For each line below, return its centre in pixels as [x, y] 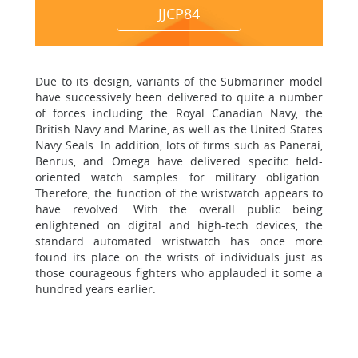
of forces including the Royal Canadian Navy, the [179, 113]
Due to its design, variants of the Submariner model [179, 81]
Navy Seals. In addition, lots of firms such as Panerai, [179, 145]
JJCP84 [179, 14]
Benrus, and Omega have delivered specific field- [179, 161]
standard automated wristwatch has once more [179, 241]
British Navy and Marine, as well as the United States [179, 129]
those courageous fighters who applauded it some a [179, 273]
